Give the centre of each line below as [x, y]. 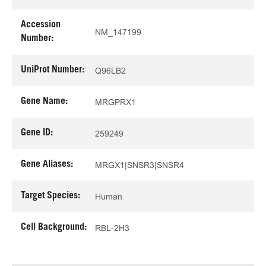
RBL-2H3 [112, 228]
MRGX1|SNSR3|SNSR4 [140, 165]
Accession [41, 25]
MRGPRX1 [115, 102]
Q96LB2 [110, 70]
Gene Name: [44, 102]
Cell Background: [54, 227]
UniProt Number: [53, 70]
